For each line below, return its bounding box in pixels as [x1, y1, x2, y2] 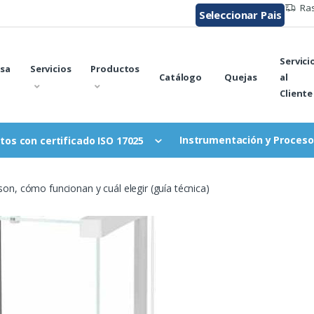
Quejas [224, 70, 257, 83]
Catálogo [159, 70, 202, 83]
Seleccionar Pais [198, 8, 282, 22]
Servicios [29, 62, 71, 76]
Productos [90, 62, 140, 76]
